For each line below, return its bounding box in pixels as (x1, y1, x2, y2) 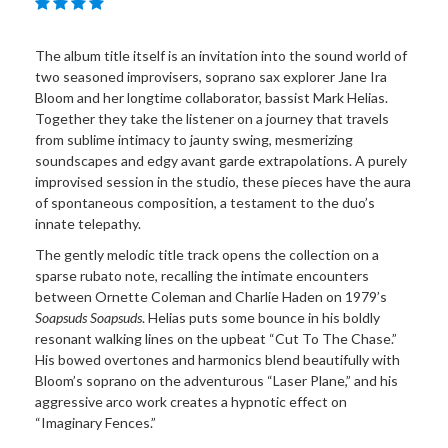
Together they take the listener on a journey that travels (35, 109, 389, 127)
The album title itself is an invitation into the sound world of (35, 46, 407, 64)
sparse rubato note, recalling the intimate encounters (35, 267, 369, 285)
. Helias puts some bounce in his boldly (142, 309, 380, 327)
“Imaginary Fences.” (35, 414, 156, 432)
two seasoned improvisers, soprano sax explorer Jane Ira (35, 67, 387, 85)
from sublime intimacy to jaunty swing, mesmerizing (35, 130, 353, 148)
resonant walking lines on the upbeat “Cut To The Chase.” (35, 330, 397, 348)
